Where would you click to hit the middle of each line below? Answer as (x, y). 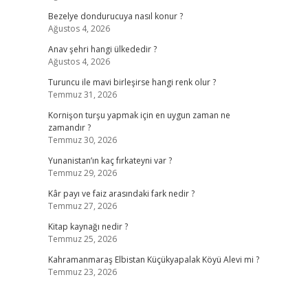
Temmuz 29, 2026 (82, 173)
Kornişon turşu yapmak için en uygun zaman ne (139, 115)
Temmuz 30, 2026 (82, 140)
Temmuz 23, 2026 (82, 272)
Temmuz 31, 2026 (82, 95)
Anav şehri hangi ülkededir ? (102, 49)
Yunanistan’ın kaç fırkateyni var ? (110, 161)
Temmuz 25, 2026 (82, 239)
